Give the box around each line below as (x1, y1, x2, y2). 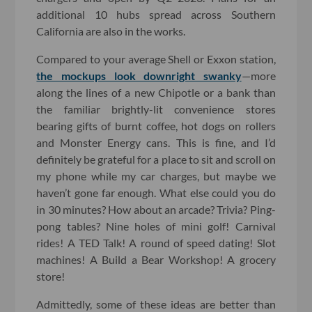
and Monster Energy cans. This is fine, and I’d (36, 135, 276, 149)
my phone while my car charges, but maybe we (36, 169, 276, 182)
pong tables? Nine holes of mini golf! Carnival (36, 219, 276, 233)
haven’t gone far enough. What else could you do (36, 185, 276, 199)
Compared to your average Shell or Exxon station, (36, 52, 276, 65)
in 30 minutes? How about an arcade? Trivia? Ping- (36, 202, 276, 216)
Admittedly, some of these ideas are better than (36, 297, 276, 311)
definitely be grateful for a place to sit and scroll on (36, 152, 276, 166)
